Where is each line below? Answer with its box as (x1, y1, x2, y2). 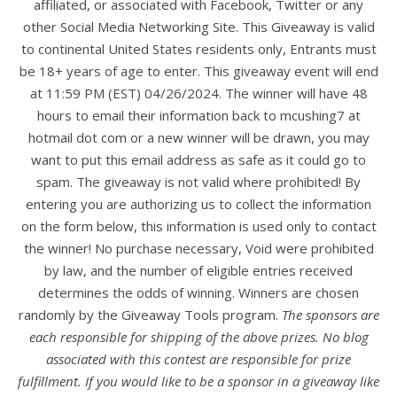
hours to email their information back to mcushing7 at (36, 106, 361, 125)
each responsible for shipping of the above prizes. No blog (28, 328, 369, 346)
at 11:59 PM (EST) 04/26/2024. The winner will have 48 (29, 84, 368, 103)
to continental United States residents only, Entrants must (20, 40, 377, 58)
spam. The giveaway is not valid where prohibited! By (36, 173, 361, 191)
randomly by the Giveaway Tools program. (18, 306, 282, 324)
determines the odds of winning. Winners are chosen (38, 284, 359, 302)
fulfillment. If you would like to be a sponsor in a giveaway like (18, 372, 379, 391)
